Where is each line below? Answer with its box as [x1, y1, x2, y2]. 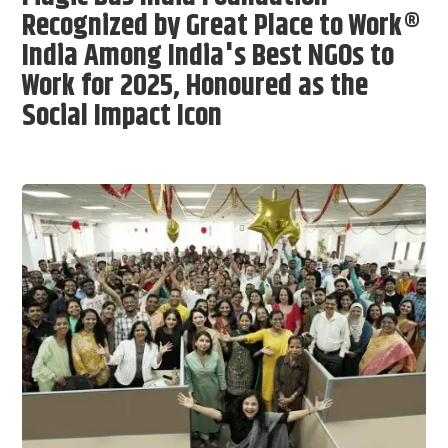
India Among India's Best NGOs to [22, 34, 395, 80]
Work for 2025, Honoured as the [22, 64, 369, 110]
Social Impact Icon [22, 94, 223, 140]
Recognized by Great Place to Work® [22, 4, 421, 50]
